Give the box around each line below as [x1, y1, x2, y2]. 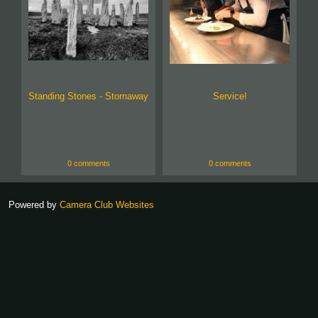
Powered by [9, 199, 60, 211]
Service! [212, 91, 247, 102]
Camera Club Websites [60, 199, 154, 211]
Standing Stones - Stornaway [28, 91, 148, 102]
